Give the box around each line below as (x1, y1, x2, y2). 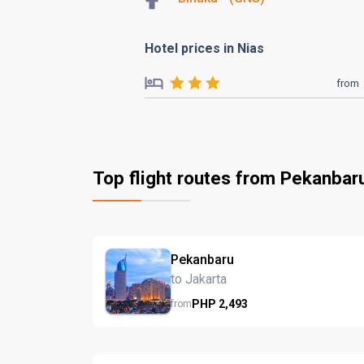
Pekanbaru (171, 251, 234, 267)
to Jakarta (171, 271, 227, 287)
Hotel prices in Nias (145, 41, 264, 56)
